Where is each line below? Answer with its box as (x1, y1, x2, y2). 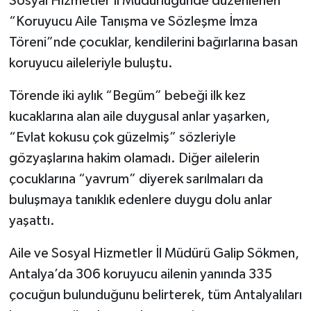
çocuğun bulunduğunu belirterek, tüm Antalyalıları (8, 288, 302, 303)
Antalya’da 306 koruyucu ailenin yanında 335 (8, 267, 272, 282)
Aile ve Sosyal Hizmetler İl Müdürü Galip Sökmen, (8, 246, 299, 261)
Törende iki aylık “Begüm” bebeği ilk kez (8, 89, 246, 103)
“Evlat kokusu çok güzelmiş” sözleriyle (8, 131, 236, 145)
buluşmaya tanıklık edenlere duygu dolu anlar (8, 193, 272, 208)
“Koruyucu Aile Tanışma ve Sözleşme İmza (8, 15, 258, 29)
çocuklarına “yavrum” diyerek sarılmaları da (8, 172, 263, 187)
